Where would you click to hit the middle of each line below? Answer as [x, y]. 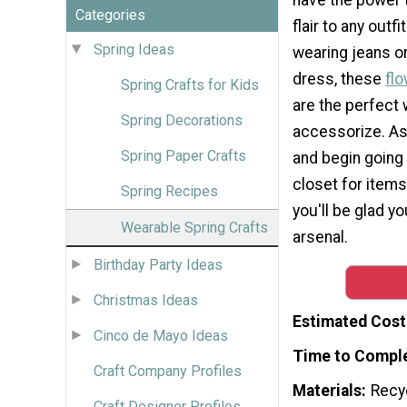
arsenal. [320, 237]
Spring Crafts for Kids [190, 84]
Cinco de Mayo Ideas [161, 335]
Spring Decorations [182, 120]
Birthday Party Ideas [158, 264]
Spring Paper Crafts [184, 155]
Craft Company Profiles [168, 371]
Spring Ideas [134, 49]
